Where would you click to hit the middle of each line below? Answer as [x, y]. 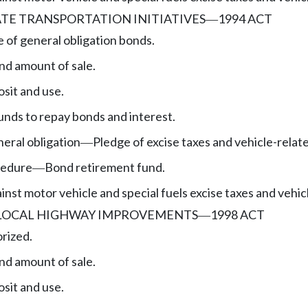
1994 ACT [245, 18]
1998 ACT [238, 214]
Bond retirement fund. [105, 167]
